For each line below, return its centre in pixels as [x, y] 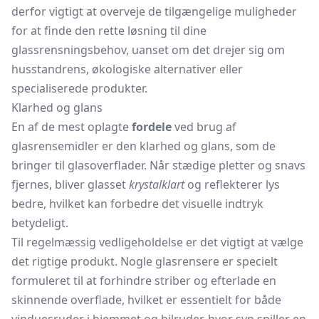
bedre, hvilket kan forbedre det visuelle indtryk [137, 204]
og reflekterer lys [232, 184]
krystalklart [157, 184]
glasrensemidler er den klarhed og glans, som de [143, 146]
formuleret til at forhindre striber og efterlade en [144, 281]
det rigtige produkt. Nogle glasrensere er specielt [145, 261]
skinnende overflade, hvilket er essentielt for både [146, 300]
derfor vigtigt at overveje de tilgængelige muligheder [154, 11]
